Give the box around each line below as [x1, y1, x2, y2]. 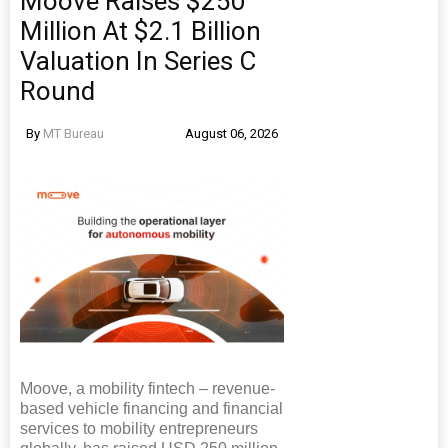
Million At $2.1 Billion [20, 15, 261, 46]
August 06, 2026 [185, 125, 278, 141]
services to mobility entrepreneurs [20, 419, 258, 437]
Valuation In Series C [20, 45, 256, 76]
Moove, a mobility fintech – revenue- [20, 379, 275, 397]
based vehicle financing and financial [20, 399, 283, 417]
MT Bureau [43, 125, 104, 141]
